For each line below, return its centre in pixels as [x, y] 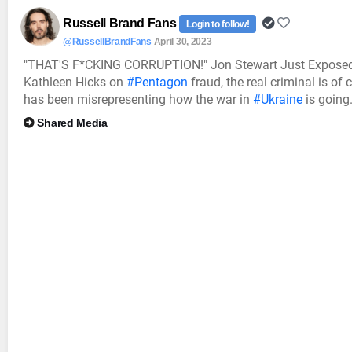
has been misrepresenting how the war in [138, 99]
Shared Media [72, 122]
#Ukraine [278, 99]
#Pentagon [157, 82]
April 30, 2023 [183, 41]
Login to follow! [218, 24]
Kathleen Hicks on [75, 82]
